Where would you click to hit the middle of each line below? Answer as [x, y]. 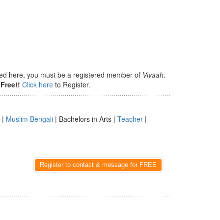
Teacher [130, 119]
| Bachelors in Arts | [85, 119]
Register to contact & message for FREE [98, 165]
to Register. [72, 84]
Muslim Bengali [29, 119]
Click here [38, 84]
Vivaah [153, 75]
